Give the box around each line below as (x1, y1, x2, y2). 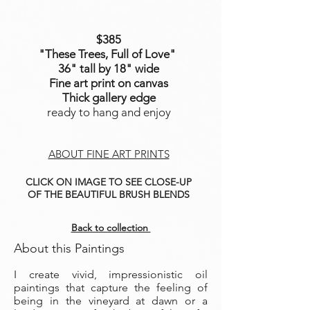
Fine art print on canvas (49, 76, 168, 90)
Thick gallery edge (62, 91, 156, 104)
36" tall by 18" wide (58, 62, 159, 75)
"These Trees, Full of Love (39, 47, 170, 61)
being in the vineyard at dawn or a (14, 294, 208, 307)
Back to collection (71, 221, 151, 234)
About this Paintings (14, 241, 125, 256)
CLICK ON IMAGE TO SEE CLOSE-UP (26, 176, 192, 188)
